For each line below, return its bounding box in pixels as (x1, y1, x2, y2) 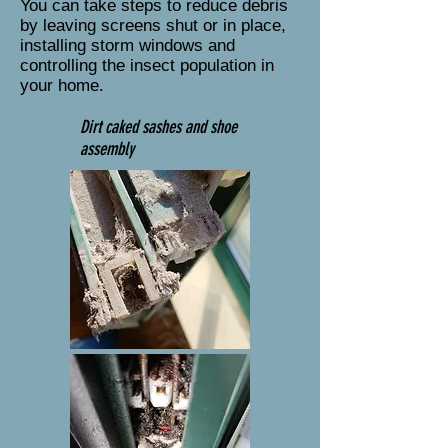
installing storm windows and (20, 36, 235, 55)
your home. (20, 76, 104, 95)
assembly (80, 138, 134, 160)
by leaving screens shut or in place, (20, 16, 286, 35)
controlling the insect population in (20, 56, 274, 75)
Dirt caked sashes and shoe (80, 116, 237, 138)
